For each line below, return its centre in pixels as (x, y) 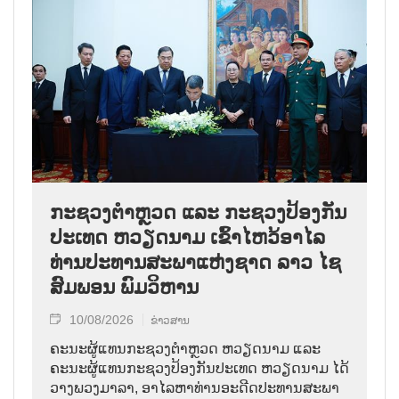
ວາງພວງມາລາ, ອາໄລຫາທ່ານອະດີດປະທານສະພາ (195, 388)
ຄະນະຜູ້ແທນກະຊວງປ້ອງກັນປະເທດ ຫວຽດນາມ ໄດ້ (199, 369)
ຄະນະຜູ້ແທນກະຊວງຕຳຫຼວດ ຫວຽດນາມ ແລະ (185, 349)
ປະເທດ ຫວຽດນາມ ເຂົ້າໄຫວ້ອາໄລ (187, 238)
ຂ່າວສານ (170, 321)
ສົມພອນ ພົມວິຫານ (124, 288)
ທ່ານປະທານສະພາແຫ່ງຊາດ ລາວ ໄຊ (195, 263)
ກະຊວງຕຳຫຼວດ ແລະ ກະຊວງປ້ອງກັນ (198, 213)
